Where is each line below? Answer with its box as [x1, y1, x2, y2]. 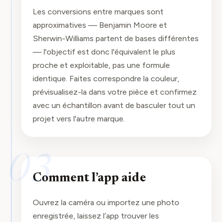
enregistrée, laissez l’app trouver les [32, 211, 159, 221]
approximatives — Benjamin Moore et [32, 20, 167, 30]
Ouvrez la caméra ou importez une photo [32, 197, 179, 208]
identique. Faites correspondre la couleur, [32, 73, 179, 84]
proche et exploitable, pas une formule [32, 60, 170, 70]
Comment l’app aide [32, 171, 146, 185]
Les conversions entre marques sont [32, 6, 164, 17]
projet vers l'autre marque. [32, 113, 125, 124]
